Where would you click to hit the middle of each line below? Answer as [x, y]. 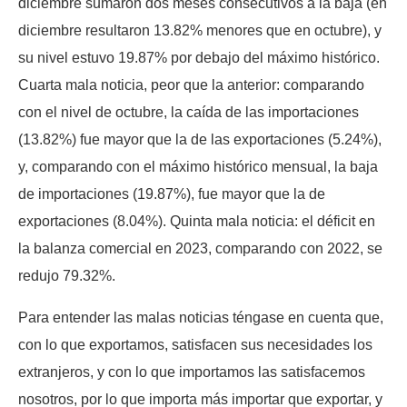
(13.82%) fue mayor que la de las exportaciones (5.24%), [200, 140]
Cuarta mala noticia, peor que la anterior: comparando [191, 85]
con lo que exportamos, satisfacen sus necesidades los [195, 345]
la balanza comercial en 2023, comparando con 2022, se [200, 249]
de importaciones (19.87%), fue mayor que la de [172, 194]
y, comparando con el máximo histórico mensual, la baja [198, 167]
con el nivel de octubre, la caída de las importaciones [189, 113]
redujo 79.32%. [67, 276]
